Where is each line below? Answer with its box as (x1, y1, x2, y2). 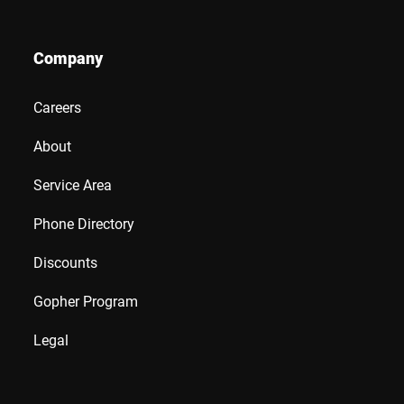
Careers (33, 96, 82, 116)
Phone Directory (33, 213, 135, 233)
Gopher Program (33, 290, 139, 310)
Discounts (33, 252, 98, 271)
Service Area (33, 174, 113, 194)
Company (33, 46, 104, 69)
